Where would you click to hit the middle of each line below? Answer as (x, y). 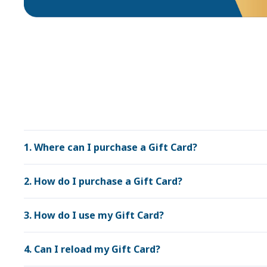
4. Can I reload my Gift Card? (92, 249)
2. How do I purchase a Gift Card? (103, 181)
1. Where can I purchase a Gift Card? (111, 148)
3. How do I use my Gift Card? (94, 215)
